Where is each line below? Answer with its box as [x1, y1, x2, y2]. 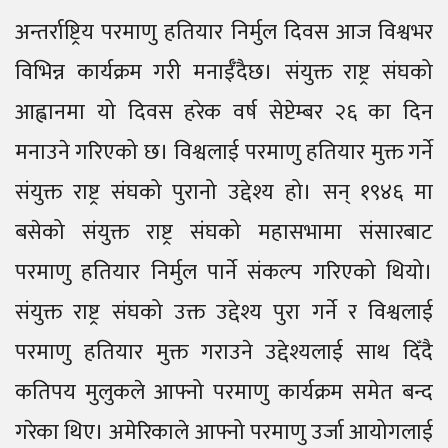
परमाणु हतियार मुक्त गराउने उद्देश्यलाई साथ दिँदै [15, 334, 433, 371]
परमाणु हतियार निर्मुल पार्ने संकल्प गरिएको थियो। [15, 254, 433, 291]
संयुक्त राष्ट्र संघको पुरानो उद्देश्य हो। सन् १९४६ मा [15, 174, 433, 211]
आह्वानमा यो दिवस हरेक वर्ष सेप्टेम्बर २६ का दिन [15, 94, 433, 131]
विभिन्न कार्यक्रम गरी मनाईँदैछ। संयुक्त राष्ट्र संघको [15, 54, 433, 91]
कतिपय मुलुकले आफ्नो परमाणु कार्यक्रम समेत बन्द [15, 374, 433, 411]
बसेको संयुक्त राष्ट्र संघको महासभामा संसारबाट [15, 214, 433, 251]
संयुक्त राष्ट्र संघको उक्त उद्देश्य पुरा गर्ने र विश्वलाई [15, 294, 433, 331]
